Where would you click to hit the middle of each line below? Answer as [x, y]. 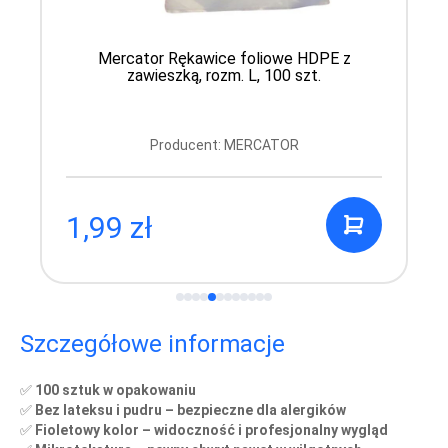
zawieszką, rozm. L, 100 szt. [224, 76]
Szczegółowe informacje [152, 344]
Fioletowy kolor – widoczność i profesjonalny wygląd [211, 430]
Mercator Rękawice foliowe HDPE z [224, 59]
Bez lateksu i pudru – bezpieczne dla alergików [190, 410]
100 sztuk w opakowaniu [115, 390]
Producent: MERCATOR [224, 145]
